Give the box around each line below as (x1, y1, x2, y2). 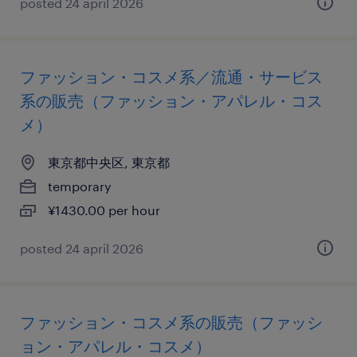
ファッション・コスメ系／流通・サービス (20, 67, 323, 86)
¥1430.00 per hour (48, 202, 160, 218)
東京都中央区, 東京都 (48, 155, 170, 170)
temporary (48, 178, 112, 194)
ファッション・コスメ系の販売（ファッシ (20, 312, 323, 331)
